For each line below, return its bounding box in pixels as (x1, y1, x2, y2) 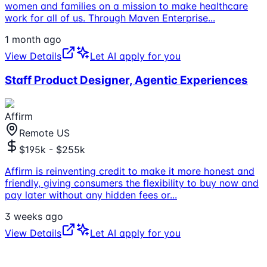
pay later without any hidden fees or (5, 188, 170, 201)
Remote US (19, 126, 70, 139)
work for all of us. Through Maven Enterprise (5, 12, 208, 24)
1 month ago (5, 33, 61, 46)
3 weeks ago (5, 210, 63, 222)
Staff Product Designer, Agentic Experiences (5, 73, 248, 88)
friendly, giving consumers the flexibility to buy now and (5, 176, 259, 189)
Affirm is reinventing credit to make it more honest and (5, 164, 254, 177)
